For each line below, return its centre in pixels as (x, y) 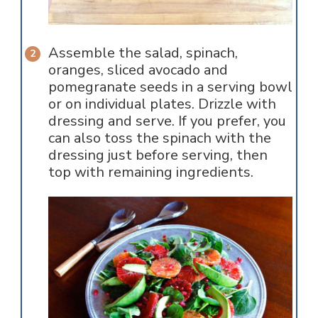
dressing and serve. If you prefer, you (167, 121)
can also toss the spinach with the (159, 138)
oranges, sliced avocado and (138, 70)
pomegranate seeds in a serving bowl (170, 87)
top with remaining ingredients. (150, 172)
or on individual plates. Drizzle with (162, 104)
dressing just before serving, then (158, 155)
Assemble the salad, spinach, (143, 53)
